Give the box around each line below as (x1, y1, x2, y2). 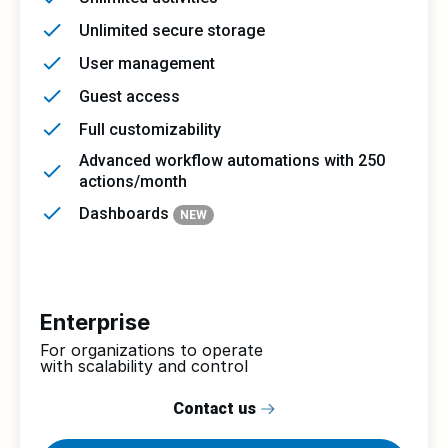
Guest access (79, 86, 180, 106)
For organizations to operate (40, 340, 263, 360)
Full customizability (79, 119, 221, 139)
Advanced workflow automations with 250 (79, 151, 385, 170)
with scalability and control (40, 356, 248, 376)
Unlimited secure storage (79, 20, 265, 40)
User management (79, 53, 215, 73)
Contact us (172, 399, 256, 418)
